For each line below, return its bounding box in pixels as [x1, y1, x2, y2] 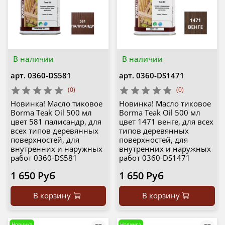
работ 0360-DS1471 [119, 153, 190, 163]
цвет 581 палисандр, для [10, 117, 101, 127]
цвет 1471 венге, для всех [119, 117, 213, 127]
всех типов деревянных [10, 126, 98, 136]
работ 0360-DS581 [10, 153, 77, 163]
